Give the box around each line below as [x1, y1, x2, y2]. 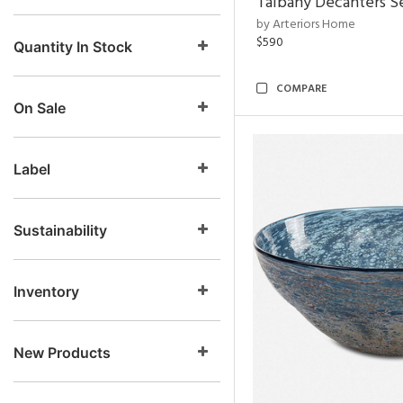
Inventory [13, 282, 79, 300]
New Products [13, 344, 111, 362]
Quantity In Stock [13, 38, 132, 56]
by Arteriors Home [256, 14, 355, 35]
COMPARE [276, 80, 327, 98]
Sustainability [13, 221, 107, 239]
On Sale [13, 99, 66, 117]
